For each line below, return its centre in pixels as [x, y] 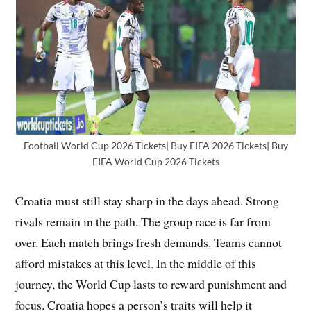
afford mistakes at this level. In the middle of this [136, 263]
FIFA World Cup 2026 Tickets [155, 162]
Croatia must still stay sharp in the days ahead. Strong [148, 201]
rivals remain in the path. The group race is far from [143, 222]
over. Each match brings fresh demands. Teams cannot [149, 243]
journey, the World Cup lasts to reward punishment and [151, 284]
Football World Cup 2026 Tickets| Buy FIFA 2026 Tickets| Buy [155, 146]
